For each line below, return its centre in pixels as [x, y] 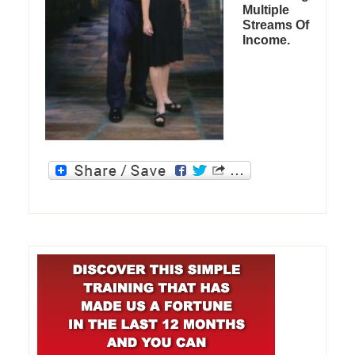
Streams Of [275, 25]
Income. [266, 40]
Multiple [265, 10]
